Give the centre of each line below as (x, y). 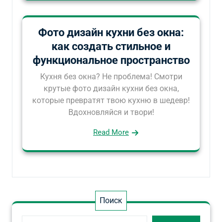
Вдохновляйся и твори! (111, 112)
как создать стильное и (111, 46)
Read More (111, 132)
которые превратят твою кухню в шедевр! (111, 100)
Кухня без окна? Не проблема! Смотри (111, 77)
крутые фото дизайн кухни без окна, (111, 88)
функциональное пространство (111, 60)
